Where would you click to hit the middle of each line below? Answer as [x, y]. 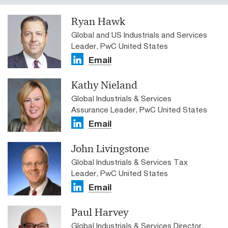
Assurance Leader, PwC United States [139, 109]
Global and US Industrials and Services [139, 34]
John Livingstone [110, 148]
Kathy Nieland [104, 85]
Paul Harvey [100, 212]
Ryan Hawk [98, 21]
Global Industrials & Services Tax [130, 162]
